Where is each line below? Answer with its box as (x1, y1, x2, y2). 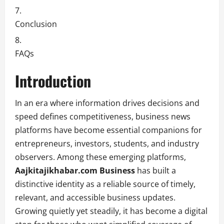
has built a (135, 164, 176, 176)
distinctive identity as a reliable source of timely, (15, 178, 195, 189)
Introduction (15, 69, 91, 92)
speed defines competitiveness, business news (15, 110, 190, 122)
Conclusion (15, 18, 57, 29)
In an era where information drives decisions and (15, 97, 199, 108)
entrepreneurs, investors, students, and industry (15, 137, 199, 149)
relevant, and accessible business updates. (15, 191, 175, 203)
